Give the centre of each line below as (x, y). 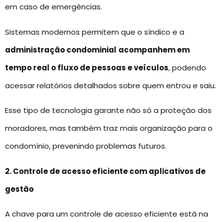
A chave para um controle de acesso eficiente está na (107, 214)
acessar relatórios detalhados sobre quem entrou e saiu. (111, 85)
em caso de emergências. (54, 7)
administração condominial (61, 50)
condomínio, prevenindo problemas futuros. (86, 146)
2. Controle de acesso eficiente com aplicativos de (105, 171)
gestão (19, 189)
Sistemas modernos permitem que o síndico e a (95, 32)
